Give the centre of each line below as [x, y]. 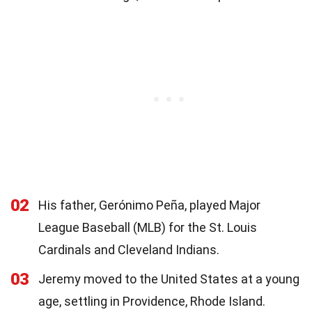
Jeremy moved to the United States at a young [169, 279]
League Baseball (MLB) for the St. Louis [148, 227]
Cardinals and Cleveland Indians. [129, 249]
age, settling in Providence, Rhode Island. [152, 301]
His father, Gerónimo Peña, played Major [149, 205]
